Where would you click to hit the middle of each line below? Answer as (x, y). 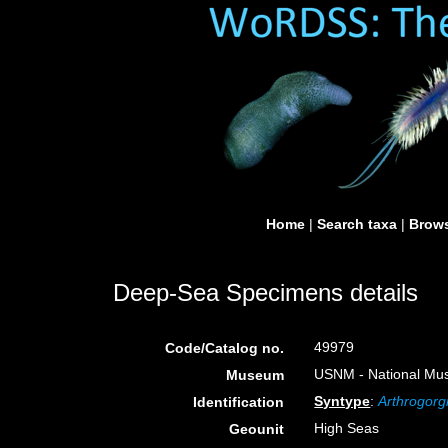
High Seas (347, 428)
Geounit (257, 429)
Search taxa (357, 224)
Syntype (342, 401)
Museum (255, 375)
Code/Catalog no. (225, 348)
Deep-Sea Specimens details (265, 292)
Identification (239, 402)
